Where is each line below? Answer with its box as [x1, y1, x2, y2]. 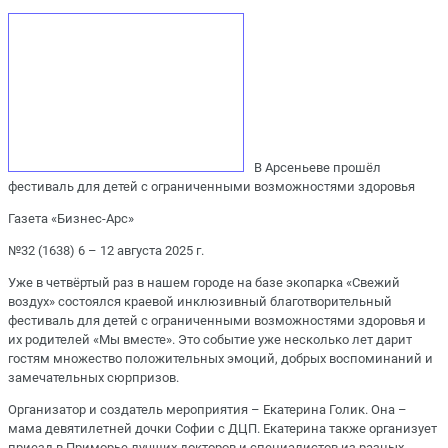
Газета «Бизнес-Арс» [8, 210, 134, 226]
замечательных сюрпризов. [8, 370, 179, 386]
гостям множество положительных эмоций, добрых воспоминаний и [8, 351, 433, 367]
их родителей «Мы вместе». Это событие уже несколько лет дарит [8, 332, 412, 348]
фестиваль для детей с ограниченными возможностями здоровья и [8, 313, 426, 329]
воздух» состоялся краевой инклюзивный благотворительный [8, 294, 392, 310]
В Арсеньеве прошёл [254, 159, 381, 175]
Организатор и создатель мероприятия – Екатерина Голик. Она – [8, 402, 407, 418]
